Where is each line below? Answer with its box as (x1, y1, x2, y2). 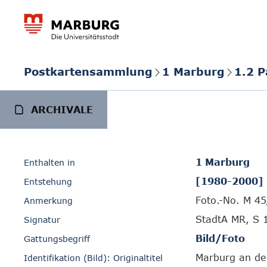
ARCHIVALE (31, 104, 93, 115)
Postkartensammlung (24, 64, 153, 78)
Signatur (24, 215, 60, 225)
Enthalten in (24, 157, 75, 167)
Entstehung (24, 176, 72, 187)
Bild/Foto (195, 233, 245, 244)
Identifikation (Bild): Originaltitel (24, 253, 163, 263)
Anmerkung (24, 195, 73, 206)
